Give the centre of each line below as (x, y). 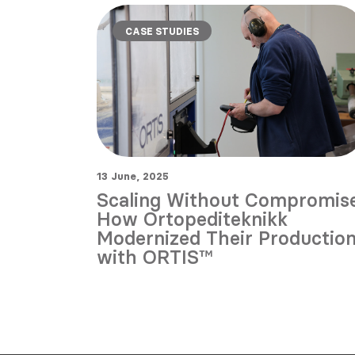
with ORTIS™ (155, 257)
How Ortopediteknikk (192, 219)
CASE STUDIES (162, 32)
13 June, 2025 (133, 176)
